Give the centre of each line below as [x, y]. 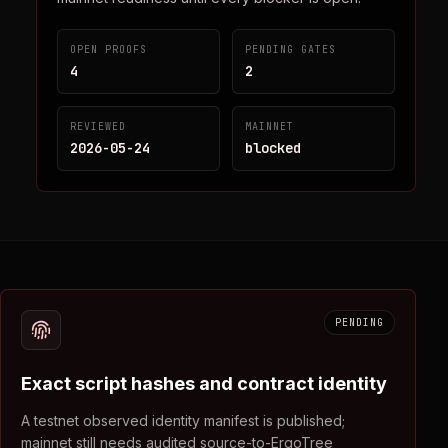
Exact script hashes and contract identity [204, 383]
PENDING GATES [290, 49]
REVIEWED [98, 126]
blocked [273, 148]
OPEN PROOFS [108, 49]
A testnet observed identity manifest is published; [183, 420]
